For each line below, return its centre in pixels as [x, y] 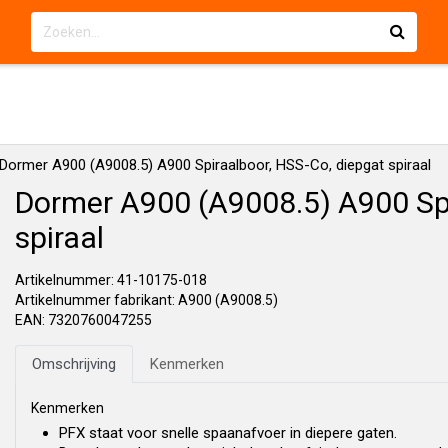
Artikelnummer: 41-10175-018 [111, 280]
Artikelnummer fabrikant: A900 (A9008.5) [146, 300]
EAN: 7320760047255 [83, 320]
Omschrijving [74, 364]
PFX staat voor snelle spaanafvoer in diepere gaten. [228, 433]
